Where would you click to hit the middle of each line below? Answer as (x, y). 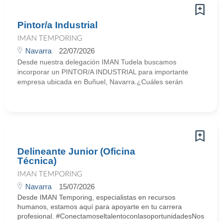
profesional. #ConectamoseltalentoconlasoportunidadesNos (111, 216)
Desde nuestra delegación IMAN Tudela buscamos (97, 62)
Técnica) (37, 161)
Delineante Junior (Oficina (76, 151)
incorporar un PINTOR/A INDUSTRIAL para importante (103, 72)
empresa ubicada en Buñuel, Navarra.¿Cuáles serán (100, 82)
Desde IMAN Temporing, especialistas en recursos (96, 197)
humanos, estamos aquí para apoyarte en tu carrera (100, 207)
